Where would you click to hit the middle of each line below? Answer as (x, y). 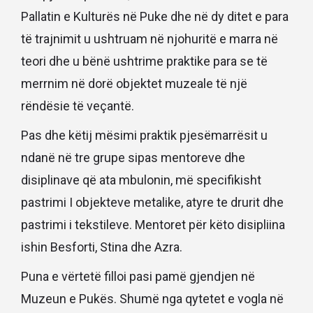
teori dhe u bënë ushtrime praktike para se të (144, 61)
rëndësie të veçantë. (78, 105)
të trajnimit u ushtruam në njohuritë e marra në (150, 38)
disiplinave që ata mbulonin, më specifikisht (141, 180)
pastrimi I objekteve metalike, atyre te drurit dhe (152, 202)
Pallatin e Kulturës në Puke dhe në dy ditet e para (155, 16)
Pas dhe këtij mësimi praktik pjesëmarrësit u (144, 135)
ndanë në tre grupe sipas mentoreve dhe (133, 157)
